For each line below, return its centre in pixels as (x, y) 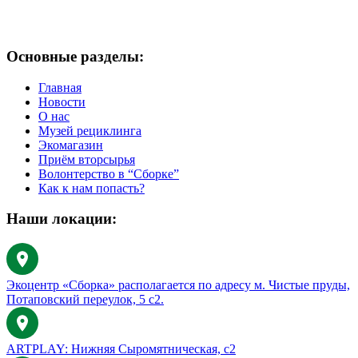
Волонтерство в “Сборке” (109, 173)
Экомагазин (71, 145)
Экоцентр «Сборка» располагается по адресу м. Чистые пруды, (178, 285)
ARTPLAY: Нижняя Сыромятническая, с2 (121, 349)
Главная (60, 87)
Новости (62, 101)
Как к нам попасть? (91, 188)
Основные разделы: (75, 56)
